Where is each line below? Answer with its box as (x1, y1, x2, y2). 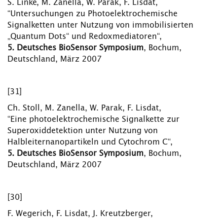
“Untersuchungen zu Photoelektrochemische (7, 10, 178, 18)
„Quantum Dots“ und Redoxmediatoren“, (7, 33, 162, 40)
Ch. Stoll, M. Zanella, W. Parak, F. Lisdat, (7, 104, 161, 112)
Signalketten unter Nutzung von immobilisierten (7, 21, 193, 29)
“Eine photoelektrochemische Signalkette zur (7, 115, 180, 123)
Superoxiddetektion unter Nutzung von (7, 127, 158, 135)
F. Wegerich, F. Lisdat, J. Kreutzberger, (7, 210, 153, 218)
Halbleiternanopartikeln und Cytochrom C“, (7, 138, 173, 146)
